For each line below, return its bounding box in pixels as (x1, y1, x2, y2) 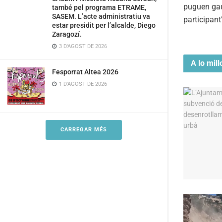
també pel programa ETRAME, (52, 3, 146, 11)
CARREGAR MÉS (60, 126, 107, 133)
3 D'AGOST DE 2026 (57, 43, 107, 50)
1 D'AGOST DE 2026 (57, 81, 107, 87)
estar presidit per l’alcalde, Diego (52, 21, 156, 29)
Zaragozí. (52, 30, 82, 38)
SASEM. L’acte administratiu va (52, 12, 150, 20)
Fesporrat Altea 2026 (52, 68, 118, 76)
